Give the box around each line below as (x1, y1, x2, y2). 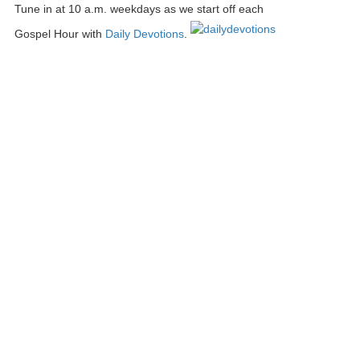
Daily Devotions (104, 27, 184, 41)
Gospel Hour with (14, 27, 105, 41)
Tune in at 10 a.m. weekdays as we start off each (14, 2, 264, 15)
